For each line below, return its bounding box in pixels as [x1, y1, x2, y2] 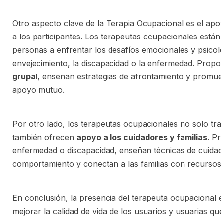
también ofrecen [12, 132, 76, 142]
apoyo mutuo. [12, 85, 65, 95]
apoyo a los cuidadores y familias [76, 132, 207, 142]
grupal [12, 72, 37, 81]
